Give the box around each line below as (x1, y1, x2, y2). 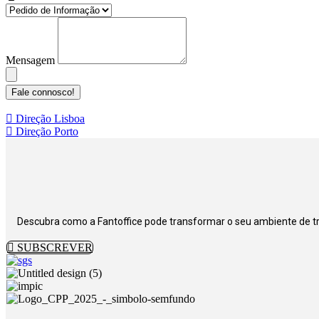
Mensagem (6, 53, 58, 66)
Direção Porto (16, 125, 78, 137)
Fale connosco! (11, 86, 75, 98)
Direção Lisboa (16, 112, 85, 125)
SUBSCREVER (17, 241, 93, 253)
